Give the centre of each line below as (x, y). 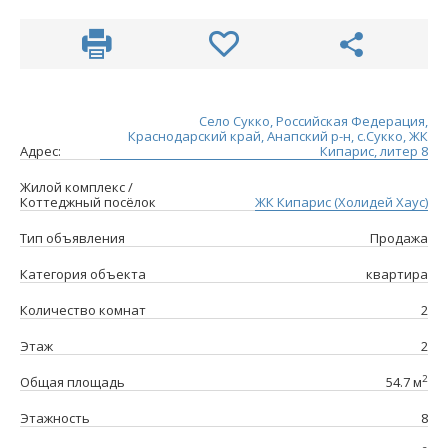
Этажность (55, 418)
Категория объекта (83, 274)
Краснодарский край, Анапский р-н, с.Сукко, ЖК (278, 136)
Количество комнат (83, 310)
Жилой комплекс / (76, 187)
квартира (397, 274)
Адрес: (40, 151)
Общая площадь (72, 382)
